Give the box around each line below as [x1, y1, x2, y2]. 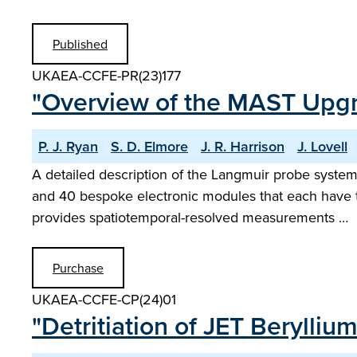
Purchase [53, 259, 104, 277]
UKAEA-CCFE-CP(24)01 [32, 289, 176, 309]
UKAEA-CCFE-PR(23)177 [32, 65, 181, 85]
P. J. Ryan [38, 136, 98, 156]
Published [53, 35, 108, 53]
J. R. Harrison [201, 136, 284, 156]
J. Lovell [297, 136, 347, 156]
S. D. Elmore [111, 136, 188, 156]
